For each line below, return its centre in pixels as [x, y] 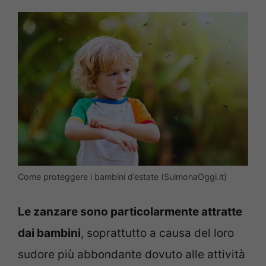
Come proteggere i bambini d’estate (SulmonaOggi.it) [122, 176]
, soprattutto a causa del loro [157, 233]
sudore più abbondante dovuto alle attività [132, 255]
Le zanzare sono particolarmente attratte [130, 212]
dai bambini [49, 233]
